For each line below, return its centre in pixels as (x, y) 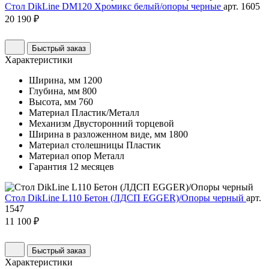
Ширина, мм (55, 80)
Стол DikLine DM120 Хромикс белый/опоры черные (114, 7)
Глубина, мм (54, 91)
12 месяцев (92, 167)
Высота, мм (53, 102)
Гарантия (48, 167)
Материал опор (60, 156)
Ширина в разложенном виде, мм (98, 134)
